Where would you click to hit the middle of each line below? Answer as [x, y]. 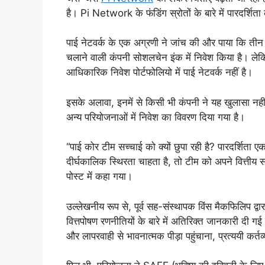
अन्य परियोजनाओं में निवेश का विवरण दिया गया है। [156, 117]
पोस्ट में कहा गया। [99, 177]
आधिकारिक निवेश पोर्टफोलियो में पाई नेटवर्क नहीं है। [159, 72]
